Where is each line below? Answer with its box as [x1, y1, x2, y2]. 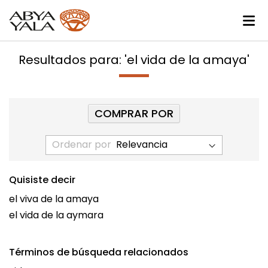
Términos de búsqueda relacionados [9, 245, 188, 260]
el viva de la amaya [9, 192, 99, 206]
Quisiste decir [9, 173, 75, 187]
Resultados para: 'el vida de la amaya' [19, 51, 249, 69]
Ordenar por [52, 138, 111, 152]
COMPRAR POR [95, 106, 173, 121]
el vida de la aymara [9, 208, 103, 223]
